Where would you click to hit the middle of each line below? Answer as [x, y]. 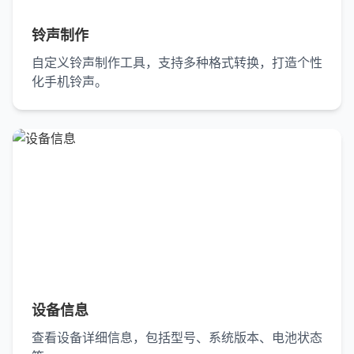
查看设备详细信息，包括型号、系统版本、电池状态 [177, 338]
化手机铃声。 [70, 82]
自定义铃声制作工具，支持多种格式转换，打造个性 [177, 63]
